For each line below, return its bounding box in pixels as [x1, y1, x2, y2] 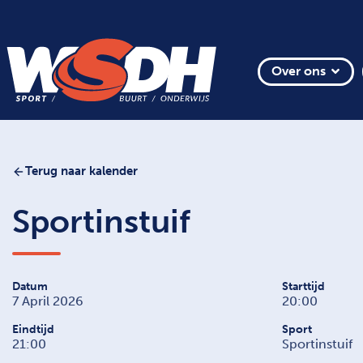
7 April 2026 [12, 293, 83, 309]
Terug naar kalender [25, 164, 138, 179]
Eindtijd [12, 322, 54, 336]
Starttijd [281, 279, 325, 293]
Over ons [271, 63, 326, 79]
